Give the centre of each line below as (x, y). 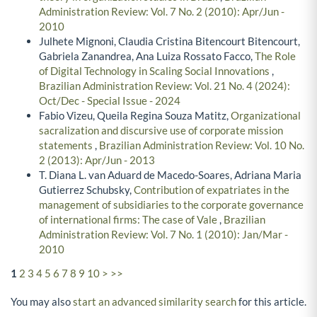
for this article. (271, 301)
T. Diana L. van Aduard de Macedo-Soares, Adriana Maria (170, 175)
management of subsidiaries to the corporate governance (171, 205)
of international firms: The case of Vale (129, 220)
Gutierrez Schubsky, (86, 190)
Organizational (266, 116)
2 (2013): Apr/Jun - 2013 (97, 160)
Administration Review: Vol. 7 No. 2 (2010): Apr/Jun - (162, 12)
